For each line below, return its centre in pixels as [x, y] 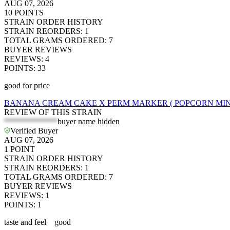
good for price [27, 86]
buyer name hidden [89, 122]
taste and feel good [37, 222]
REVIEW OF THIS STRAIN [53, 112]
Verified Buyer [34, 131]
